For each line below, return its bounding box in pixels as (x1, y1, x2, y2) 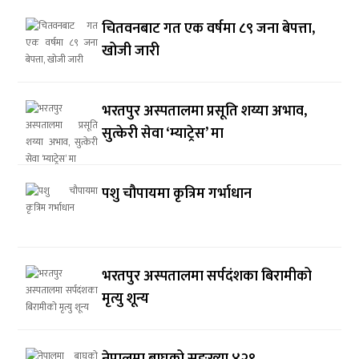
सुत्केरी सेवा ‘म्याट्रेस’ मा (102, 122, 224, 146)
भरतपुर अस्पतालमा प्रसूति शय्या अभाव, (102, 99, 308, 123)
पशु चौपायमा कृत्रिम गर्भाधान (102, 182, 252, 206)
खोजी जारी (102, 39, 160, 63)
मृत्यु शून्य (102, 287, 150, 311)
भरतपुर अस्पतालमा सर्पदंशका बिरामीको (102, 264, 313, 288)
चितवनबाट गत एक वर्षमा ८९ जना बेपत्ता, (102, 17, 316, 41)
